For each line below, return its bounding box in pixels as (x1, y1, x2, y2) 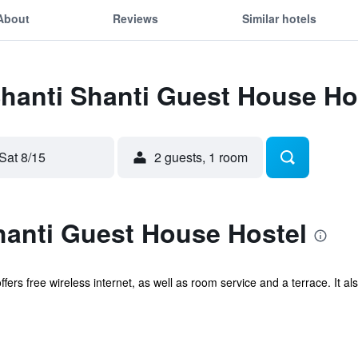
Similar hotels (241, 10, 316, 26)
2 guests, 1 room (154, 148, 248, 166)
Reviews (113, 10, 159, 26)
